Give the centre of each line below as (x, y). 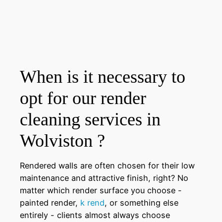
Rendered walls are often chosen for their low (107, 165)
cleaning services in (90, 119)
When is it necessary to (103, 77)
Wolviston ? (62, 140)
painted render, (50, 202)
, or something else (141, 202)
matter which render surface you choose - (101, 190)
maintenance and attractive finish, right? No (104, 178)
